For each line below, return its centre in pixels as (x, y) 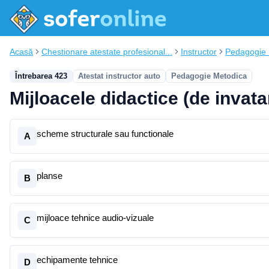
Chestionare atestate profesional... (107, 52)
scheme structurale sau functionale (105, 134)
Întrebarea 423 (41, 76)
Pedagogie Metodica (209, 76)
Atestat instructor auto (119, 76)
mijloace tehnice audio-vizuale (95, 218)
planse (50, 176)
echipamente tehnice (77, 260)
